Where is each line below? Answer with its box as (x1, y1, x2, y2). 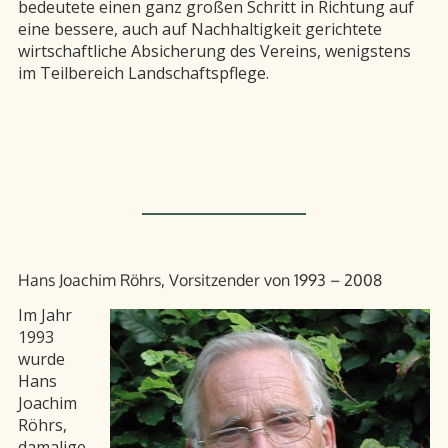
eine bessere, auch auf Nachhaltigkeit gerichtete (18, 17, 382, 40)
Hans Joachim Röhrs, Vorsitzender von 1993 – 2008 (18, 269, 382, 290)
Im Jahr (18, 304, 72, 327)
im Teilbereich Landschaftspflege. (18, 61, 269, 84)
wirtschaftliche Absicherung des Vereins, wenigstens (18, 39, 411, 62)
